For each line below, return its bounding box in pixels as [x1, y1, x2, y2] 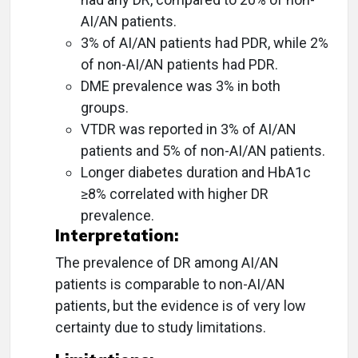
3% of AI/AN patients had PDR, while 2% [81, 34, 328, 52]
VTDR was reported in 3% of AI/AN [81, 121, 296, 138]
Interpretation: [55, 225, 178, 246]
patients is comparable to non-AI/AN [55, 276, 285, 293]
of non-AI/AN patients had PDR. [81, 56, 278, 74]
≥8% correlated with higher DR [81, 185, 268, 203]
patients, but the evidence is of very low [55, 297, 306, 315]
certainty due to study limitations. [55, 319, 266, 336]
